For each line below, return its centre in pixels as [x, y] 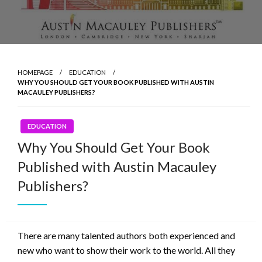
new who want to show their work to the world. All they [126, 250]
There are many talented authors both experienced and [126, 236]
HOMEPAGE [35, 73]
